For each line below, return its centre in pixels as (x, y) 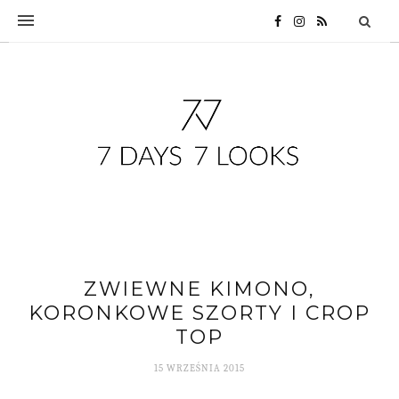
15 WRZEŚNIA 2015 (199, 369)
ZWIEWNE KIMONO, (199, 289)
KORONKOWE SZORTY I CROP (199, 313)
